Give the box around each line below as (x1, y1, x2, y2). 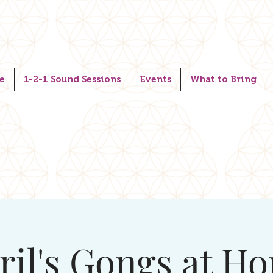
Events (140, 74, 171, 85)
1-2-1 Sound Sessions (24, 74, 121, 85)
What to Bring (190, 74, 257, 85)
